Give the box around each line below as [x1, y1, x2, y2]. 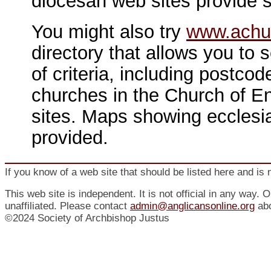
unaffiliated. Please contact [5, 200, 130, 212]
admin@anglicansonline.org [130, 200, 255, 212]
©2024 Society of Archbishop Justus [5, 212, 169, 224]
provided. [31, 127, 108, 148]
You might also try [31, 21, 186, 42]
